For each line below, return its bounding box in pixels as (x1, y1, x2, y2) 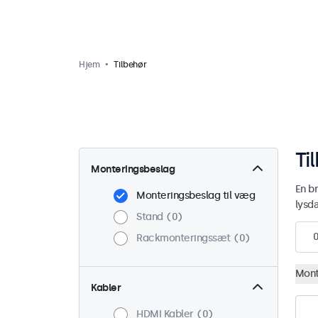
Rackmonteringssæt (136, 232, 231, 244)
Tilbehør (114, 60, 147, 70)
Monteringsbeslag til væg (136, 190, 255, 202)
